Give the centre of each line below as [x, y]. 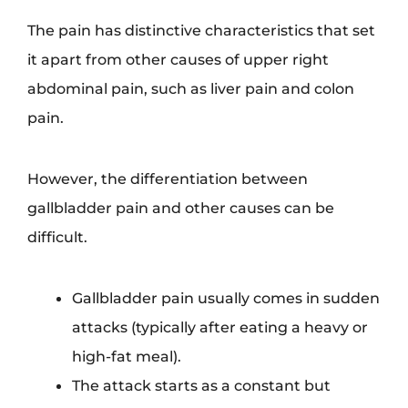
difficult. [57, 237]
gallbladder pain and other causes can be [181, 208]
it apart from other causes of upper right [178, 60]
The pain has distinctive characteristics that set [201, 31]
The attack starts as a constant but [202, 386]
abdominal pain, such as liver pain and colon [191, 89]
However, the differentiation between [168, 179]
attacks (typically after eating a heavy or [220, 327]
